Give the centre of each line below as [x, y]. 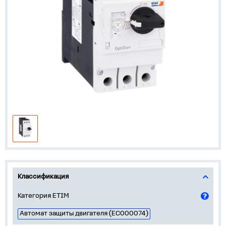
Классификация [43, 177]
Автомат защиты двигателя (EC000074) [84, 214]
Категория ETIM [43, 196]
